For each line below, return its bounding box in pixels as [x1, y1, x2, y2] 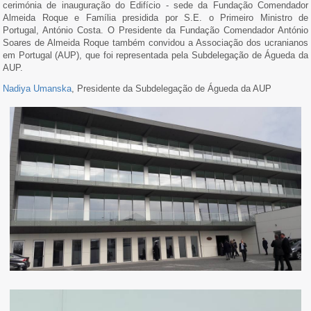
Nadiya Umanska [3, 83, 72, 94]
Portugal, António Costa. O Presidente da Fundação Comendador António [3, 25, 308, 35]
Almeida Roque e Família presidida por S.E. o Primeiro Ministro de [3, 12, 308, 23]
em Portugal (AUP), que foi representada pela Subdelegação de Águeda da [3, 50, 308, 60]
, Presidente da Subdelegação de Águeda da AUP [72, 83, 271, 94]
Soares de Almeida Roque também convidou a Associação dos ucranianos [3, 37, 308, 48]
